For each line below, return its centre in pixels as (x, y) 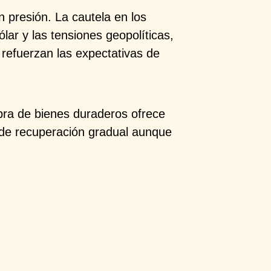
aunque (150, 132)
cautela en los (109, 17)
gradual (109, 132)
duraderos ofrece (119, 113)
